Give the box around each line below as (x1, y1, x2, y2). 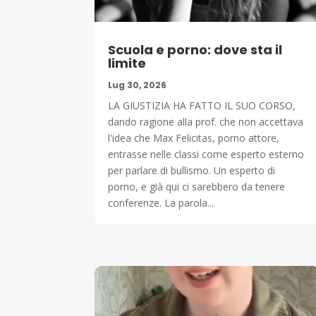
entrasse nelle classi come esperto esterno (108, 147, 305, 161)
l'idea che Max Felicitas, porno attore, (108, 130, 280, 145)
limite (108, 54, 147, 72)
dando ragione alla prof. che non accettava (108, 114, 304, 128)
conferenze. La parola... (108, 195, 214, 209)
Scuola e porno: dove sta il (108, 40, 283, 59)
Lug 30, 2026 (108, 78, 167, 91)
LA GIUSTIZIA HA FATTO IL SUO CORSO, (108, 98, 296, 112)
